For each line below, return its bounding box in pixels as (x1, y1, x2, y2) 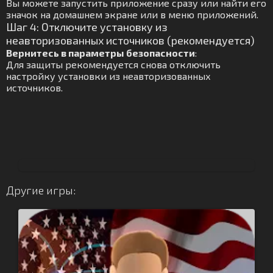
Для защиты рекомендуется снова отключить (6, 58, 221, 70)
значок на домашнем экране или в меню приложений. (6, 9, 258, 20)
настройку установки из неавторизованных (6, 70, 211, 82)
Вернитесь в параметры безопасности (6, 47, 195, 58)
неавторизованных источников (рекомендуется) (6, 34, 255, 47)
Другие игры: (6, 183, 76, 197)
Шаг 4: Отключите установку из (6, 20, 168, 34)
